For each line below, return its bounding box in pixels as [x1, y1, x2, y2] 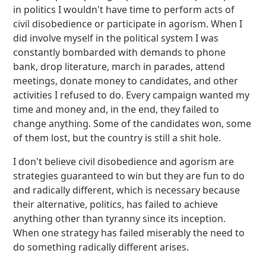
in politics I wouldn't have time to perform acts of [13, 3, 235, 16]
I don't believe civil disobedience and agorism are [13, 155, 235, 168]
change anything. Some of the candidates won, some [13, 117, 252, 130]
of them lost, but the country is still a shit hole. [13, 131, 221, 144]
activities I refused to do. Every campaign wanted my [13, 88, 250, 102]
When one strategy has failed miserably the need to [13, 226, 245, 239]
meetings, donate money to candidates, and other [13, 74, 239, 87]
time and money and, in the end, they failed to [13, 103, 220, 116]
